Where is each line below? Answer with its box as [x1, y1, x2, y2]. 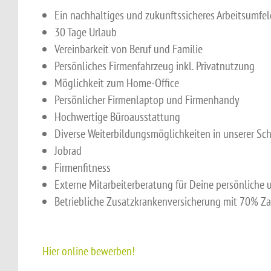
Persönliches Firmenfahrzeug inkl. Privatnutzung [54, 58, 255, 74]
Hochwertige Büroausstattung [54, 109, 180, 125]
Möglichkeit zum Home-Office [54, 75, 179, 91]
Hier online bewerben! [42, 243, 135, 259]
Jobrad [54, 143, 82, 158]
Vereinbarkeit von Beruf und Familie [54, 41, 203, 57]
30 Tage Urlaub [54, 24, 117, 40]
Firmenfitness [54, 160, 111, 175]
